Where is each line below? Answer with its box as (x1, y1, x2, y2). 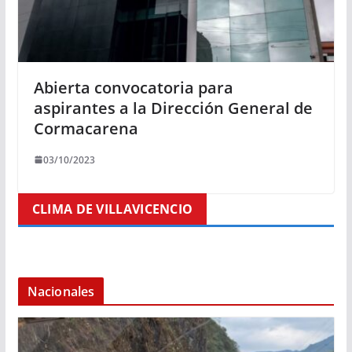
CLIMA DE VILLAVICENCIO (31, 200, 193, 218)
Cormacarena (33, 117, 138, 139)
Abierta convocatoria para (33, 76, 233, 98)
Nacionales (27, 282, 95, 300)
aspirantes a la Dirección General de (33, 97, 313, 119)
